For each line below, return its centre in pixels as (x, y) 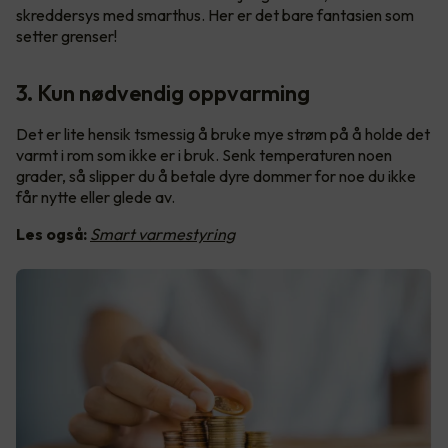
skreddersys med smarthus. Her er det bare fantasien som (215, 15)
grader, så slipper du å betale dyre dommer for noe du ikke (216, 176)
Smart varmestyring (162, 234)
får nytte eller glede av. (97, 197)
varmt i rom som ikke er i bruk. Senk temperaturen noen (204, 155)
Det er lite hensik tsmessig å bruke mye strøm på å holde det (223, 134)
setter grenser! (68, 36)
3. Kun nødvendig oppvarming (163, 93)
